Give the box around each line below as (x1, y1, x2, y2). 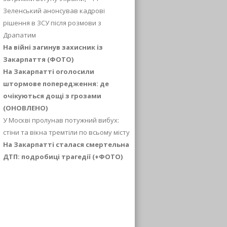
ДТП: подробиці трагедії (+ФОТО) (3, 152, 123, 161)
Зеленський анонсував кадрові (3, 6, 105, 15)
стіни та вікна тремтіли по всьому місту (3, 127, 130, 137)
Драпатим (3, 30, 36, 40)
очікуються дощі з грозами (3, 91, 101, 100)
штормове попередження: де (3, 79, 109, 88)
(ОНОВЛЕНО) (3, 103, 48, 112)
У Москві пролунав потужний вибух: (3, 115, 119, 125)
